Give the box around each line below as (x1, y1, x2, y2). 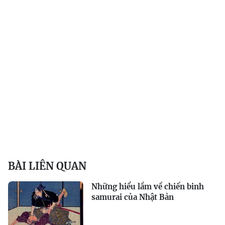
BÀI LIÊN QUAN (8, 160, 86, 172)
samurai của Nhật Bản (91, 192, 174, 202)
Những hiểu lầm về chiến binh (91, 182, 204, 191)
